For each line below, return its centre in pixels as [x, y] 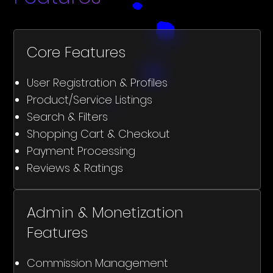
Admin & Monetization [105, 213]
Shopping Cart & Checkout [98, 133]
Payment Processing [81, 151]
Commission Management [97, 263]
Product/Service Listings [89, 99]
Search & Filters [67, 116]
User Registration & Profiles [97, 82]
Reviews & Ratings [75, 168]
